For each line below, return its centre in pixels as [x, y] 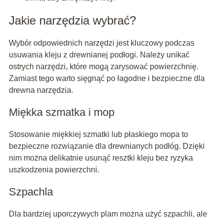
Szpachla [31, 192]
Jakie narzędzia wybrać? [72, 21]
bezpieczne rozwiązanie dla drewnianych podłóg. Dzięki [107, 146]
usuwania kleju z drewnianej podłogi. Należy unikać [99, 55]
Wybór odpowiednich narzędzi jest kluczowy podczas [101, 43]
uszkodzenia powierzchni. [54, 170]
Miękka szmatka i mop [61, 112]
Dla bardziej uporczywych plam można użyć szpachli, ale [108, 214]
